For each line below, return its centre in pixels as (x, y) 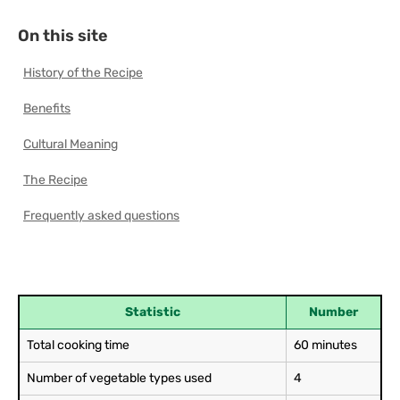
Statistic (153, 312)
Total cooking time (78, 346)
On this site (63, 36)
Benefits (47, 109)
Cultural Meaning (71, 145)
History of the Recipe (83, 73)
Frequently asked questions (101, 216)
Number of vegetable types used (119, 379)
